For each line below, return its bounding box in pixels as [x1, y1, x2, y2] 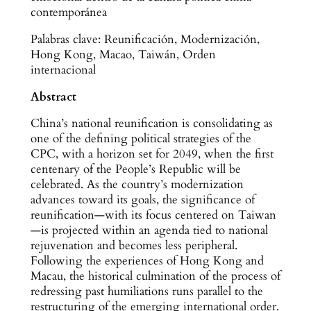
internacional [30, 61, 96, 78]
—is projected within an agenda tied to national [30, 222, 268, 239]
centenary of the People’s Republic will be [30, 161, 241, 178]
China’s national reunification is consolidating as [30, 115, 273, 132]
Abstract [30, 88, 76, 105]
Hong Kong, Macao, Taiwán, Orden [30, 46, 216, 62]
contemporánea [30, 3, 107, 20]
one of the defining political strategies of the [30, 131, 251, 147]
